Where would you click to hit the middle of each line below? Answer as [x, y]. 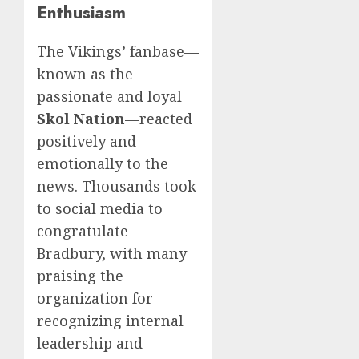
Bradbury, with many [112, 253]
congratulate [83, 231]
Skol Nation [81, 119]
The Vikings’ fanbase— [118, 51]
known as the [85, 74]
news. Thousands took [117, 186]
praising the [80, 276]
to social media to [100, 208]
